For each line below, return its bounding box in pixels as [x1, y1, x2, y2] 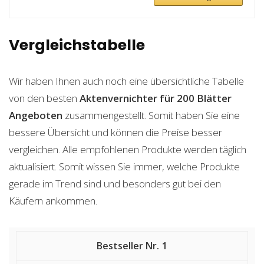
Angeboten [9, 108, 62, 122]
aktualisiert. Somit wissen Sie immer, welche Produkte [9, 160, 240, 173]
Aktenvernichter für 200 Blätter [80, 91, 232, 105]
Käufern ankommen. [9, 194, 97, 207]
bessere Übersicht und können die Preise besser [9, 126, 222, 139]
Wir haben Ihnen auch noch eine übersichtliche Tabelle [9, 74, 244, 88]
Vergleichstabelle [9, 35, 145, 55]
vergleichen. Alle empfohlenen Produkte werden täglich [9, 143, 246, 156]
